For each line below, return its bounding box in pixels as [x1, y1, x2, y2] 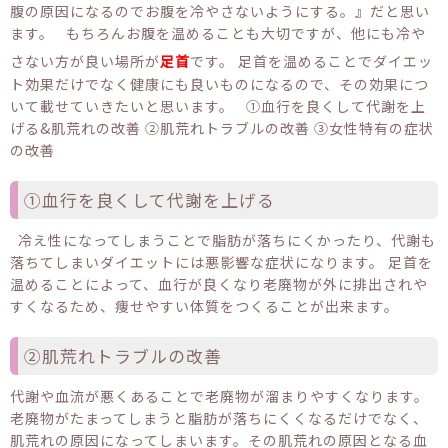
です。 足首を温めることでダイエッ [190, 50, 433, 71]
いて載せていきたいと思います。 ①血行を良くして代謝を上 [10, 95, 426, 116]
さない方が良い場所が [10, 50, 160, 71]
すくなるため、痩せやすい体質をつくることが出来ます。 [10, 295, 407, 316]
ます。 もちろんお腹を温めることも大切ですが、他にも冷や [10, 22, 426, 43]
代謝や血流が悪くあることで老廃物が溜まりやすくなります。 [10, 385, 429, 406]
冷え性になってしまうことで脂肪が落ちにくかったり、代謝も [10, 229, 436, 250]
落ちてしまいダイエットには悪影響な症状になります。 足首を [10, 251, 433, 272]
